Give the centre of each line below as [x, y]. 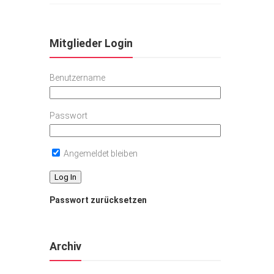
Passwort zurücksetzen [98, 200]
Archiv [65, 246]
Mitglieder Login [91, 43]
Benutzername [77, 78]
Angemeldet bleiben [100, 154]
